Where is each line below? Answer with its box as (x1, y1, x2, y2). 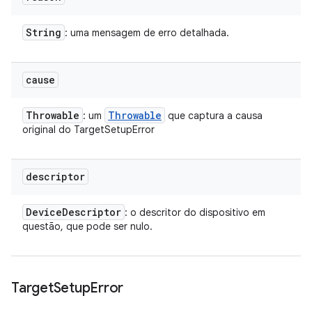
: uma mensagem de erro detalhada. (65, 26, 229, 39)
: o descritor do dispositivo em (125, 206, 265, 219)
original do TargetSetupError (22, 123, 155, 136)
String (26, 26, 61, 39)
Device (26, 205, 62, 219)
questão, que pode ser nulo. (22, 220, 153, 233)
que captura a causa (165, 109, 263, 122)
